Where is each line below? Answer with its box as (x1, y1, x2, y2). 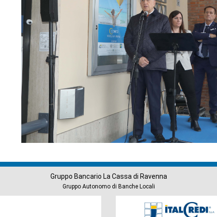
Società (115, 195, 164, 212)
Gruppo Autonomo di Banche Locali (62, 183, 155, 190)
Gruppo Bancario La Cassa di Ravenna (50, 172, 167, 181)
